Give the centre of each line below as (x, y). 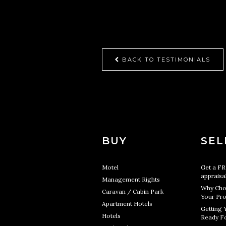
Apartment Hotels (127, 204)
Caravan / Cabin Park (133, 191)
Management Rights (131, 179)
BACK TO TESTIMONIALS (165, 60)
